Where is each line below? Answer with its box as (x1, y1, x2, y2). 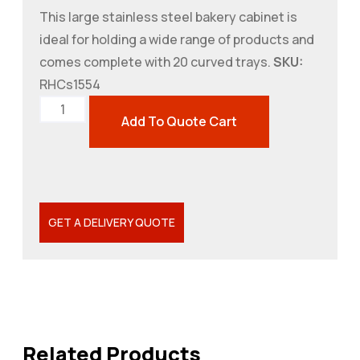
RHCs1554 (39, 76, 100, 93)
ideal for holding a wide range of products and (39, 31, 314, 48)
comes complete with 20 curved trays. (39, 53, 273, 71)
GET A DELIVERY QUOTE (48, 215, 175, 230)
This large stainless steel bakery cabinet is (39, 8, 297, 26)
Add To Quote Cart (121, 112, 238, 130)
